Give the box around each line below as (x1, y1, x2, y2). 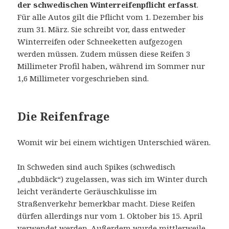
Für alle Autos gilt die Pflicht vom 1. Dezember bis (17, 12, 204, 22)
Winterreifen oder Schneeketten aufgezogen (17, 36, 183, 47)
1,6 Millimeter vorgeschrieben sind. (17, 73, 149, 84)
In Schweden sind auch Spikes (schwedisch (17, 162, 176, 172)
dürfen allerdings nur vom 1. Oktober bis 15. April (17, 211, 203, 221)
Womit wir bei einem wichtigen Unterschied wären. (17, 137, 211, 148)
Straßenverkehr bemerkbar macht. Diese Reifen (17, 198, 196, 209)
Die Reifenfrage (17, 108, 110, 124)
